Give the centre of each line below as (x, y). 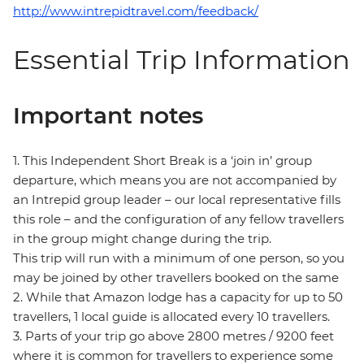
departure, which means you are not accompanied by (175, 180)
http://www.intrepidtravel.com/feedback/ (136, 11)
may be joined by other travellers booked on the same (178, 278)
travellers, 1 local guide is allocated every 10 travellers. (171, 317)
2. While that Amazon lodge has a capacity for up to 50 (178, 297)
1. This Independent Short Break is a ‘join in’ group (162, 161)
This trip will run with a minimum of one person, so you (179, 258)
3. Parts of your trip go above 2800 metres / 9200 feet (173, 336)
